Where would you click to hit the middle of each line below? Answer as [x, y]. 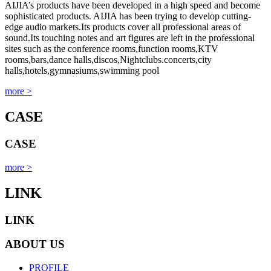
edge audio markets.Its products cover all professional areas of [123, 27]
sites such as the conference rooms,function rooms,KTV [112, 49]
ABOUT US [35, 244]
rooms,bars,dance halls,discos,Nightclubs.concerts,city [108, 60]
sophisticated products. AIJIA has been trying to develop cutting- [128, 16]
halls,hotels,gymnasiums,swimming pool [82, 71]
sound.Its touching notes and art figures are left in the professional [130, 38]
